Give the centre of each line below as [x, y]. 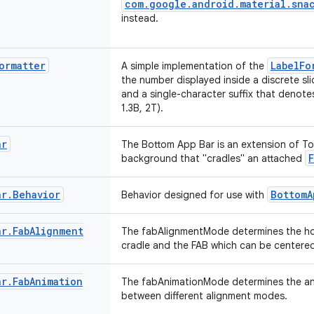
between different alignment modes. [204, 296]
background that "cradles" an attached [213, 158]
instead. [140, 18]
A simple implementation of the [194, 66]
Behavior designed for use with [194, 195]
